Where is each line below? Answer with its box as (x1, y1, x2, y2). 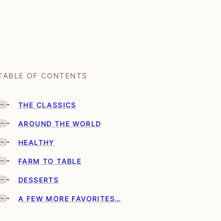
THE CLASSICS (18, 101, 76, 110)
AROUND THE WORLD (18, 119, 102, 128)
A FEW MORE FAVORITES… (18, 194, 121, 203)
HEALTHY (18, 138, 55, 147)
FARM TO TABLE (18, 157, 82, 166)
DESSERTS (18, 176, 59, 184)
